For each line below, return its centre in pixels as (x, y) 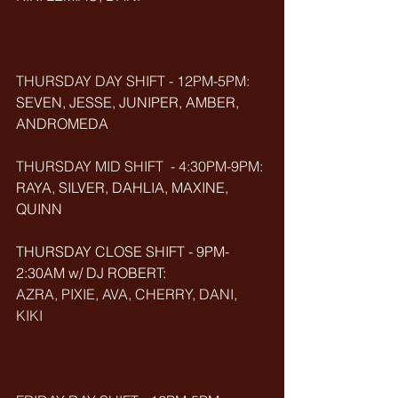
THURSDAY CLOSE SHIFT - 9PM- (123, 251)
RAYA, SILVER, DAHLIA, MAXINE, (124, 187)
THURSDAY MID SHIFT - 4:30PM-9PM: (141, 166)
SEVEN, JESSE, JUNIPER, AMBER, (129, 102)
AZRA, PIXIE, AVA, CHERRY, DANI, (128, 294)
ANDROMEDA (62, 123)
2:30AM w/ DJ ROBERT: (93, 273)
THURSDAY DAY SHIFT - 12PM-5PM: (133, 81)
